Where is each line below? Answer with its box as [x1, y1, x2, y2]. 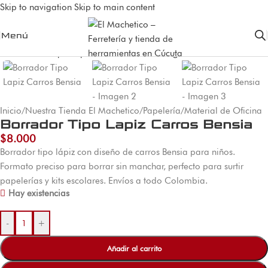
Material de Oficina [184, 105, 262, 116]
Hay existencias [8, 187, 69, 199]
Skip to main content [74, 2, 155, 13]
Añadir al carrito [106, 243, 162, 253]
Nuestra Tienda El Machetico [25, 105, 139, 116]
